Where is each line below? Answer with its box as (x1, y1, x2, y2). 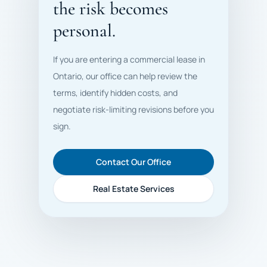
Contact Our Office (96, 156, 171, 167)
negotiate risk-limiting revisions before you (53, 104, 214, 115)
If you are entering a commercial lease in (53, 54, 205, 65)
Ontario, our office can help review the (53, 70, 197, 82)
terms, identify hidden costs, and (53, 87, 178, 98)
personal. (53, 20, 116, 42)
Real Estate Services (92, 183, 175, 194)
